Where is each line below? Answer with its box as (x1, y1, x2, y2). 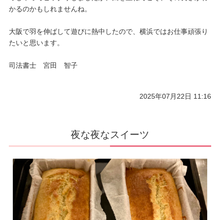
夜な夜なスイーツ (71, 129, 149, 140)
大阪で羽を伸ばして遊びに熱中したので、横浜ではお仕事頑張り (8, 27, 208, 36)
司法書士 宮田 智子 (8, 61, 78, 70)
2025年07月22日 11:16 (139, 92, 212, 101)
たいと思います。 (8, 39, 64, 47)
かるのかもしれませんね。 (8, 5, 91, 13)
